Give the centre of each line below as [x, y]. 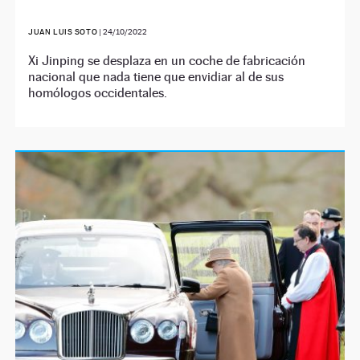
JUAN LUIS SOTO [63, 31]
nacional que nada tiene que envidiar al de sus [156, 76]
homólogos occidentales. [98, 92]
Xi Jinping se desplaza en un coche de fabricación [167, 60]
